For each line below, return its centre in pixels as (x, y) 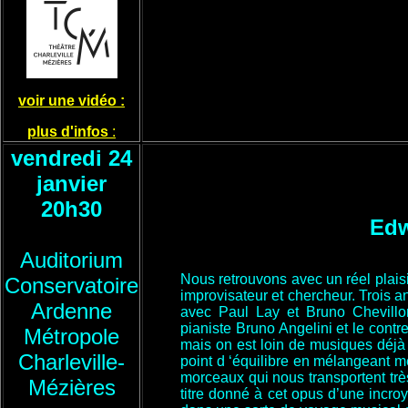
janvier (71, 184)
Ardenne (71, 311)
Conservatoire (71, 286)
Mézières (71, 388)
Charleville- (71, 362)
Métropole (71, 337)
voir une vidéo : (71, 101)
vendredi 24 (71, 158)
